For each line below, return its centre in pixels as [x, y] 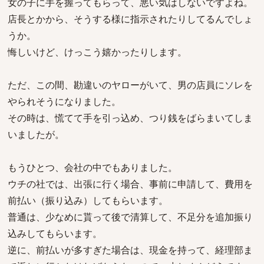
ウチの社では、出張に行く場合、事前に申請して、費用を [130, 184]
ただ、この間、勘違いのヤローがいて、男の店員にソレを [130, 85]
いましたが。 [36, 134]
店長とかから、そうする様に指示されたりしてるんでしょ [130, 19]
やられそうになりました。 [64, 101]
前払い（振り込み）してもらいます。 [88, 200]
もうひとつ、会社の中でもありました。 [93, 167]
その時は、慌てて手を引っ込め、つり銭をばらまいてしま [130, 118]
